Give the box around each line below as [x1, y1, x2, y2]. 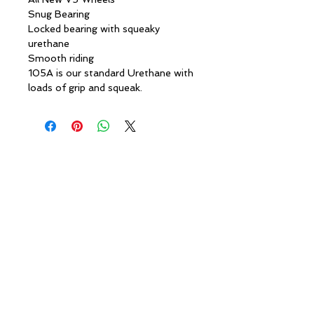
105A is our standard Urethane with [28, 67, 193, 78]
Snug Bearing [28, 8, 90, 20]
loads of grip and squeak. [28, 82, 142, 93]
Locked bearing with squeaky [28, 23, 160, 34]
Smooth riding [28, 53, 97, 64]
